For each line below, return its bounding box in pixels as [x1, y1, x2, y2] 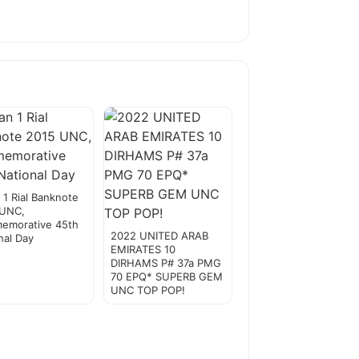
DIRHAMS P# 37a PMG [110, 256, 221, 270]
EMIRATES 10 [110, 243, 175, 256]
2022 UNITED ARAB [110, 229, 208, 243]
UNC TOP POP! [110, 284, 185, 297]
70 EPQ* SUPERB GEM [110, 270, 223, 284]
